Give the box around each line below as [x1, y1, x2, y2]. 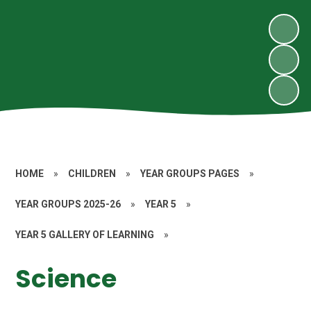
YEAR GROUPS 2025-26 [15, 199, 121, 210]
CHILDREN [68, 168, 117, 179]
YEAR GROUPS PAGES [140, 168, 240, 179]
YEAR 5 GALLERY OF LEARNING [15, 229, 155, 240]
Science [15, 261, 117, 297]
